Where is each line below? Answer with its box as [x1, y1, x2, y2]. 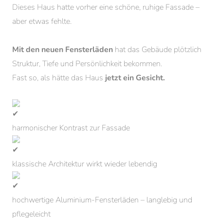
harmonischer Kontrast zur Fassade [12, 123, 130, 133]
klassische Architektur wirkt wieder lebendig [12, 159, 157, 169]
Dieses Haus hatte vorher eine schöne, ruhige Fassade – [12, 2, 200, 13]
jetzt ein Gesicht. [103, 73, 165, 83]
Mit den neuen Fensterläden [12, 44, 113, 55]
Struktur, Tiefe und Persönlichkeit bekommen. [12, 58, 162, 69]
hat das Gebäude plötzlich [113, 44, 201, 55]
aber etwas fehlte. [12, 16, 72, 27]
